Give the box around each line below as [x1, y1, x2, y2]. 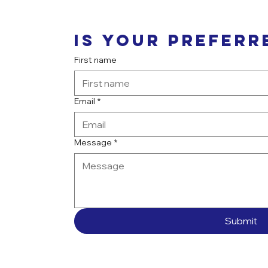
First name [74, 54, 117, 65]
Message [74, 136, 112, 148]
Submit [224, 214, 257, 227]
